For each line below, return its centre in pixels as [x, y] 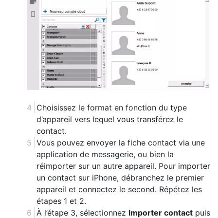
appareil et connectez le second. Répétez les [119, 190]
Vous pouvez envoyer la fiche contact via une [121, 143]
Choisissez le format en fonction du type [112, 108]
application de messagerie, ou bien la [105, 154]
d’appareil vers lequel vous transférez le [110, 119]
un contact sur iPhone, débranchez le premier [120, 178]
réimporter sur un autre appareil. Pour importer [123, 166]
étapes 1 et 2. [61, 201]
